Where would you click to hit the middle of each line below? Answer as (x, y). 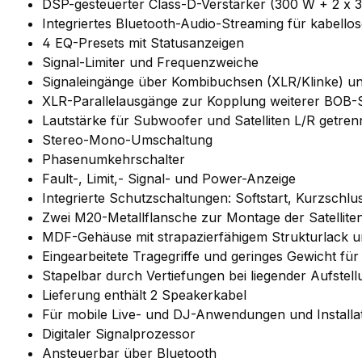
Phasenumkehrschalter (114, 159)
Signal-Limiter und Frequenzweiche (150, 62)
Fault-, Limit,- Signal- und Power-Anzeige (169, 178)
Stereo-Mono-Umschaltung (127, 139)
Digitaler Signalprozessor (119, 333)
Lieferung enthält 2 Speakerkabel (144, 295)
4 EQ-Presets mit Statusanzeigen (143, 42)
